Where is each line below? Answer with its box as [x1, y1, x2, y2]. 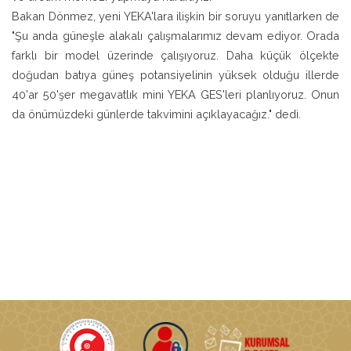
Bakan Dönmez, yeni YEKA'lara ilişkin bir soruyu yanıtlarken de [12, 9, 339, 23]
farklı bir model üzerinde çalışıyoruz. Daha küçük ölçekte [12, 48, 339, 62]
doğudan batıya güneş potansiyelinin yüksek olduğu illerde [12, 67, 339, 81]
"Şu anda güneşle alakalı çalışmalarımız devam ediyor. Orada [12, 28, 339, 42]
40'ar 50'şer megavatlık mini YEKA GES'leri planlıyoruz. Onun [12, 87, 339, 101]
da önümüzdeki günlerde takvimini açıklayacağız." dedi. [12, 107, 301, 121]
